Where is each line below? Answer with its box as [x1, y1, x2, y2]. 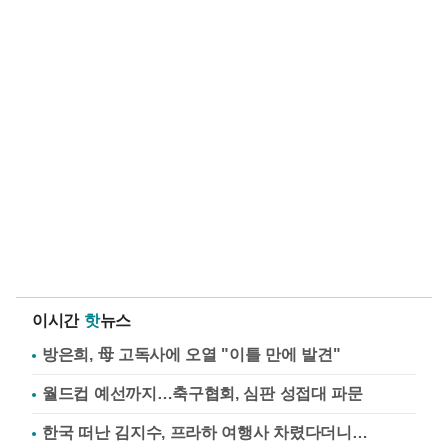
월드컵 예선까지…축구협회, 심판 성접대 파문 [42, 384, 363, 402]
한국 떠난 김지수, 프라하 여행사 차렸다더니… [42, 423, 368, 441]
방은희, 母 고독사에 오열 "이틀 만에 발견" [42, 345, 341, 363]
